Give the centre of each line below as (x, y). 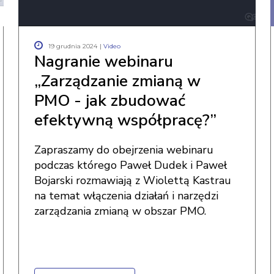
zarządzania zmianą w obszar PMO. (120, 211)
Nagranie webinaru (104, 61)
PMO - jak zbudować (110, 101)
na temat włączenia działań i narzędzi (127, 196)
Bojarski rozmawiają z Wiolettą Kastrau (133, 180)
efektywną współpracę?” (126, 120)
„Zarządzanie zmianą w (118, 81)
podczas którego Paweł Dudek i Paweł (131, 165)
